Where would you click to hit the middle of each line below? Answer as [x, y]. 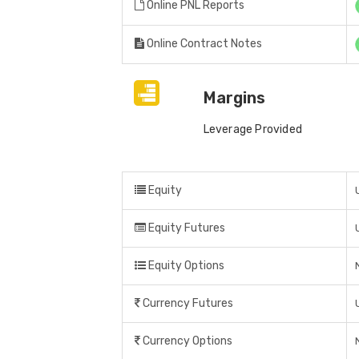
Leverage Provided [253, 130]
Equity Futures [186, 228]
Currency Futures [187, 304]
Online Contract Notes [203, 44]
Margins [234, 98]
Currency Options [186, 341]
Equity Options [185, 266]
